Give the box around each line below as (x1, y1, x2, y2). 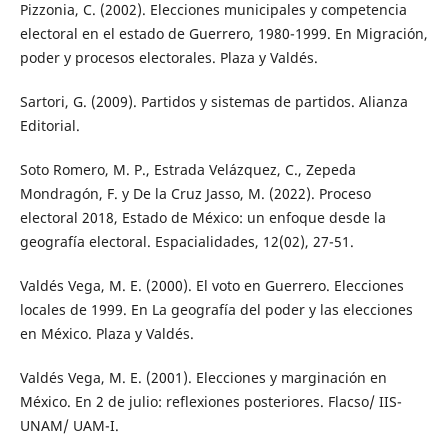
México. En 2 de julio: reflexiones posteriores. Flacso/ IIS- (19, 392, 402, 412)
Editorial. (19, 116, 80, 136)
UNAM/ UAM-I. (19, 416, 119, 436)
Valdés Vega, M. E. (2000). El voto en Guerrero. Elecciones (19, 276, 404, 296)
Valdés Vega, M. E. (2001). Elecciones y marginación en (19, 368, 387, 388)
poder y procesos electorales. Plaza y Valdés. (19, 48, 318, 68)
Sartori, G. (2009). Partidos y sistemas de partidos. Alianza (19, 92, 408, 112)
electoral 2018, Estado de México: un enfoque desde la (19, 208, 386, 228)
